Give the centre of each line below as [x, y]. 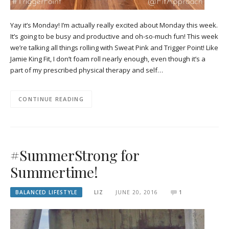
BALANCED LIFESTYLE [46, 192]
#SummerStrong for [75, 155]
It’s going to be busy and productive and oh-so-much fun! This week [114, 36]
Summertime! [54, 172]
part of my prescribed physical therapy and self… [87, 70]
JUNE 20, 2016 [136, 192]
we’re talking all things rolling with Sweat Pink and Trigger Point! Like [114, 47]
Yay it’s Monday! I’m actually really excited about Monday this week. [114, 25]
